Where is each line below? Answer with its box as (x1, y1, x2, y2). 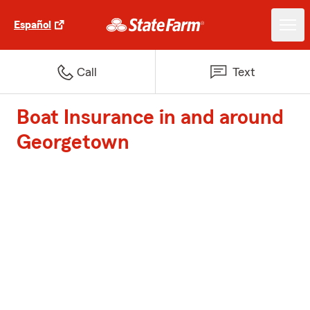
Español (14, 19, 51, 30)
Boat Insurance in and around (17, 107, 284, 128)
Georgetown (17, 132, 129, 153)
